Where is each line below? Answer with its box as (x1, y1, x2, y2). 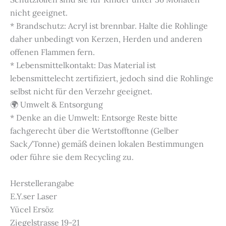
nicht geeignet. (10, 8, 68, 18)
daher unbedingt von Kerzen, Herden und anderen (10, 34, 202, 44)
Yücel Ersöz (10, 204, 53, 215)
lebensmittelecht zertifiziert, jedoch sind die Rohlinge (10, 73, 213, 84)
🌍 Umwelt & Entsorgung (10, 99, 103, 110)
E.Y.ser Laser (10, 191, 57, 202)
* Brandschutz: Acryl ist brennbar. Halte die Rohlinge (10, 21, 208, 31)
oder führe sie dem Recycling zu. (10, 152, 134, 162)
